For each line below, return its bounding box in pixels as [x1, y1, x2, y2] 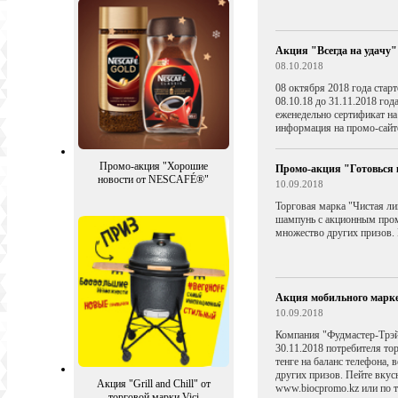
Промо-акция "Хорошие [99, 160, 208, 172]
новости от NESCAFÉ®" [98, 173, 209, 186]
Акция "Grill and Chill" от [96, 378, 211, 390]
